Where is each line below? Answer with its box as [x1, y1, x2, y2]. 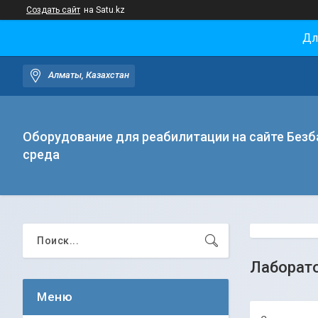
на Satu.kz [84, 5, 125, 15]
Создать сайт [26, 5, 80, 15]
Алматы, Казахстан [48, 70, 129, 81]
